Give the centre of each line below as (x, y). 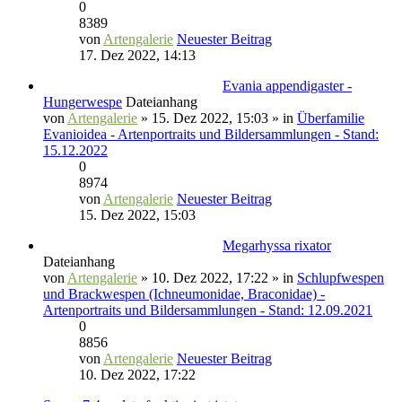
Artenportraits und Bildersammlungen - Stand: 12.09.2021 (208, 310)
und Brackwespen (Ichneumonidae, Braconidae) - (184, 294)
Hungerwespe (83, 102)
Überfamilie (331, 118)
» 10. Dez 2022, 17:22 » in (217, 278)
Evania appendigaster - (287, 86)
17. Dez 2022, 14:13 (137, 55)
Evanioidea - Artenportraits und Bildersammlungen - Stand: (211, 134)
